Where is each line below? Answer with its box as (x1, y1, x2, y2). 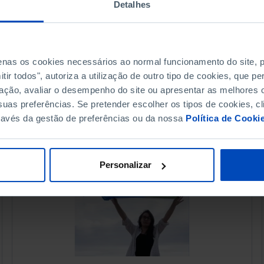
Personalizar (99, 160, 151, 170)
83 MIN (146, 1, 172, 11)
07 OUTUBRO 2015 (47, 1, 117, 11)
